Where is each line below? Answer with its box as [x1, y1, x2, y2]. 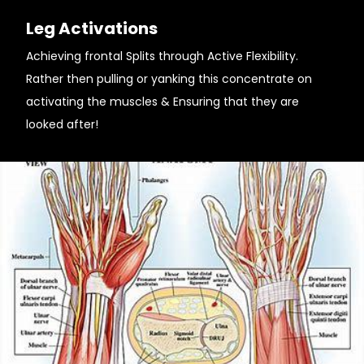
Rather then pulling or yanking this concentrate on [26, 71, 312, 87]
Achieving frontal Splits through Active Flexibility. [26, 48, 298, 64]
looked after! [26, 116, 98, 132]
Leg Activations [26, 17, 158, 40]
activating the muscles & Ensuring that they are [26, 93, 299, 110]
